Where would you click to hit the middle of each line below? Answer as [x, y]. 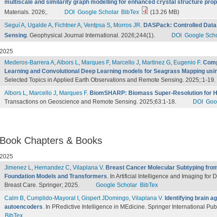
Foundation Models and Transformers [56, 176]
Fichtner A [68, 25]
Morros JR [127, 25]
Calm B [14, 198]
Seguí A [15, 25]
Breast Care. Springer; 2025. [43, 185]
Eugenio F [187, 62]
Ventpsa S [97, 25]
